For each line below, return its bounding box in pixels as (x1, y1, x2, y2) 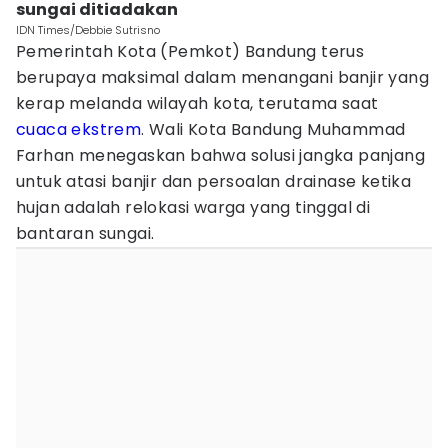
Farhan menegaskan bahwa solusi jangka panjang (16, 144, 425, 167)
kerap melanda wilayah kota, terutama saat (16, 92, 379, 115)
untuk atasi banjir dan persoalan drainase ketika (16, 170, 412, 193)
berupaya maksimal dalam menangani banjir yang (16, 66, 429, 89)
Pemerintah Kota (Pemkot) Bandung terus (16, 40, 365, 63)
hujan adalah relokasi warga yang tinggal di (16, 196, 371, 219)
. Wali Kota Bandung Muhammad (141, 118, 406, 141)
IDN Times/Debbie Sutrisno (16, 22, 160, 38)
